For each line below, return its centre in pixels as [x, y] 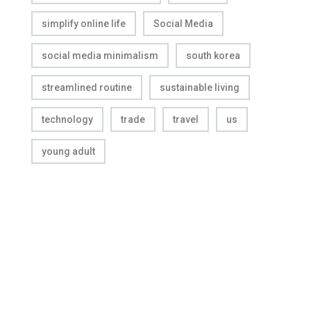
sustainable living [200, 87]
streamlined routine [87, 87]
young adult [68, 151]
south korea [213, 56]
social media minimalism [100, 56]
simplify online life [84, 24]
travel [186, 119]
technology [67, 119]
